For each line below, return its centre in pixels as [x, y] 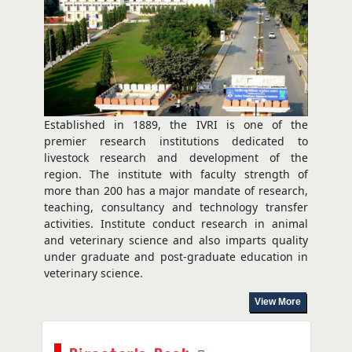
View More [278, 302]
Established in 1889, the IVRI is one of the [176, 125]
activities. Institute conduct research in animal [176, 224]
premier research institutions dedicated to [176, 141]
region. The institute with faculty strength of [176, 174]
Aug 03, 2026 [62, 27]
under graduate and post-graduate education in [176, 257]
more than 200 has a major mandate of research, [176, 191]
